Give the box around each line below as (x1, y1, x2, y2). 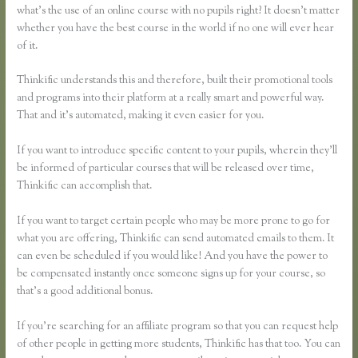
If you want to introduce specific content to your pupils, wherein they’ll (17, 143, 338, 160)
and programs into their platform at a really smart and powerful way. (17, 90, 324, 107)
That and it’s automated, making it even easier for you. (17, 108, 265, 125)
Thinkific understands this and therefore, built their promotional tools (17, 73, 333, 89)
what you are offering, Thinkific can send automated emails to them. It (17, 231, 335, 248)
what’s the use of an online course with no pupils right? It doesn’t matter (17, 2, 340, 19)
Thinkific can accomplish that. (17, 178, 153, 195)
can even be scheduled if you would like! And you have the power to (17, 249, 328, 265)
